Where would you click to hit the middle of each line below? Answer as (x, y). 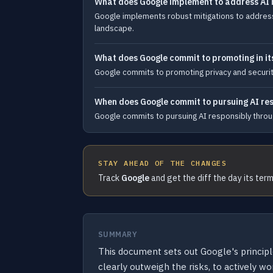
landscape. (114, 28)
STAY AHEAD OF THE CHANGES (162, 163)
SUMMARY (118, 234)
